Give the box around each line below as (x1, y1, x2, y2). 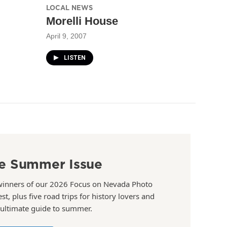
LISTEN (64, 54, 86, 61)
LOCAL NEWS (46, 3, 93, 12)
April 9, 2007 (46, 31, 87, 40)
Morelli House (46, 14, 118, 27)
